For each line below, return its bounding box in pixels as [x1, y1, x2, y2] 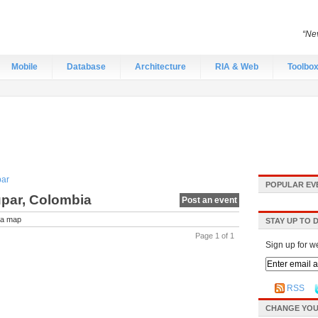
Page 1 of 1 [195, 231, 234, 240]
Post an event [182, 195, 237, 205]
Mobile [11, 62, 38, 72]
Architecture [135, 62, 186, 72]
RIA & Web [215, 62, 258, 72]
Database [67, 62, 106, 72]
